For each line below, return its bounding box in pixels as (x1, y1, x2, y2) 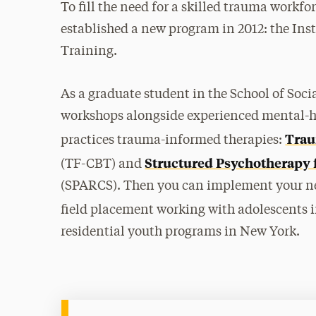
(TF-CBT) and (61, 158, 145, 171)
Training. (61, 45, 118, 58)
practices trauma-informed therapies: (61, 134, 286, 147)
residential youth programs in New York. (61, 226, 300, 238)
